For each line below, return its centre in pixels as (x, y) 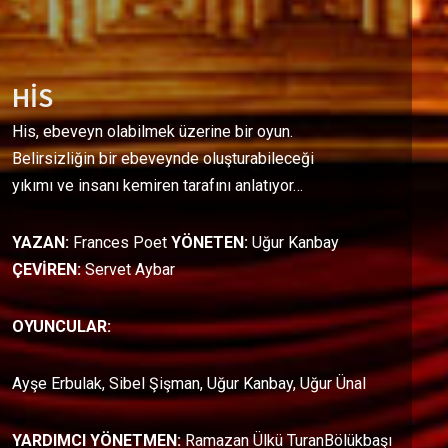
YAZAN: (42, 243)
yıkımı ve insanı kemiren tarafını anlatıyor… (157, 186)
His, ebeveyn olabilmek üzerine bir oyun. (152, 132)
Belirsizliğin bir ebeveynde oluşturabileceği (163, 159)
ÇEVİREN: (48, 270)
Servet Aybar (130, 270)
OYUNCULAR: (61, 327)
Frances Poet (122, 243)
